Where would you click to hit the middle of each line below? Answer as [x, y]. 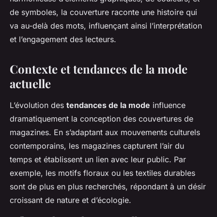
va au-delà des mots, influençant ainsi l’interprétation [106, 26]
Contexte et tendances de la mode [99, 69]
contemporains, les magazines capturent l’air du [97, 146]
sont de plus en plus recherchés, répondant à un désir [108, 187]
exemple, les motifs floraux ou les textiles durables [102, 173]
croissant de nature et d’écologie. [70, 200]
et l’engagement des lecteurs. [63, 39]
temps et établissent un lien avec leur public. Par [98, 160]
